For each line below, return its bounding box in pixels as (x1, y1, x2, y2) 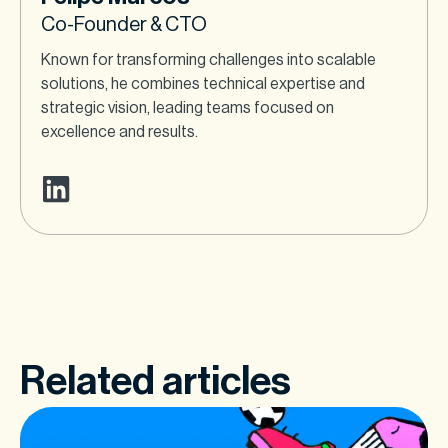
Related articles (20, 361, 291, 402)
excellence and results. (41, 124, 198, 141)
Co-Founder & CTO (41, 15, 207, 36)
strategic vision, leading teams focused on (41, 100, 334, 117)
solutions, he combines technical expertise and (41, 76, 365, 93)
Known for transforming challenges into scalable (41, 52, 376, 69)
